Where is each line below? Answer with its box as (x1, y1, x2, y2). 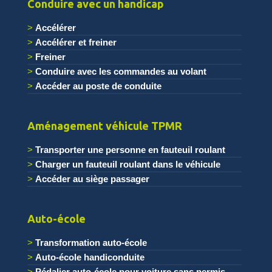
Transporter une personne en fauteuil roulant (35, 144, 225, 155)
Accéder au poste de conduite (35, 80, 161, 91)
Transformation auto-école (35, 237, 147, 248)
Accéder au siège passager (35, 173, 149, 184)
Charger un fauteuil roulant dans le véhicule (35, 158, 220, 169)
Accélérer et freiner (35, 36, 117, 47)
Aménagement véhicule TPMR (27, 119, 182, 132)
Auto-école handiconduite (35, 251, 144, 262)
